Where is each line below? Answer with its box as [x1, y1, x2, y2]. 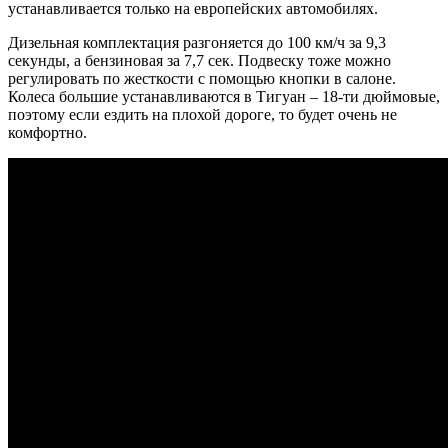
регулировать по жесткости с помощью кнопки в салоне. [8, 69, 396, 87]
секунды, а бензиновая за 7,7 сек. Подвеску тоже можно [8, 51, 391, 69]
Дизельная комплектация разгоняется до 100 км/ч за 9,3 [8, 33, 386, 51]
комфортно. [8, 123, 87, 141]
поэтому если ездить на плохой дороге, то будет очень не [8, 105, 397, 123]
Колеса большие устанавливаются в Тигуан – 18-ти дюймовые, [8, 87, 440, 105]
